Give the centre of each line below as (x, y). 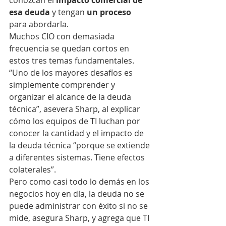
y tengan (68, 12)
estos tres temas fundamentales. (72, 61)
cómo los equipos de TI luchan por (76, 121)
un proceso (109, 12)
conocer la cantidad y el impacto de (77, 133)
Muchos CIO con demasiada (63, 36)
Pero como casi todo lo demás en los (80, 182)
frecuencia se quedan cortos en (70, 48)
